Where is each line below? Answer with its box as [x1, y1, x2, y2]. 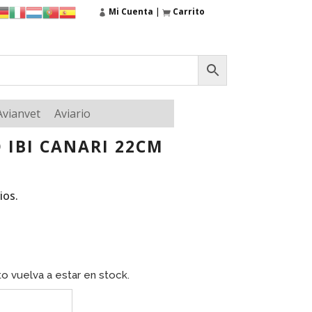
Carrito [173, 6, 205, 17]
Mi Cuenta [109, 6, 153, 17]
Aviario [54, 106, 91, 121]
